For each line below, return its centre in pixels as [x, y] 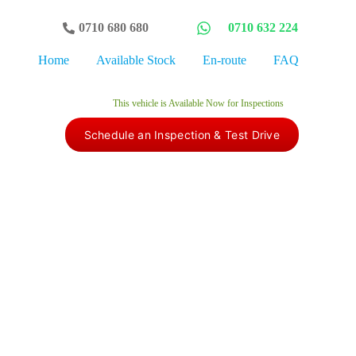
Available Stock [135, 60]
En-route [224, 60]
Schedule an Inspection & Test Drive [182, 135]
